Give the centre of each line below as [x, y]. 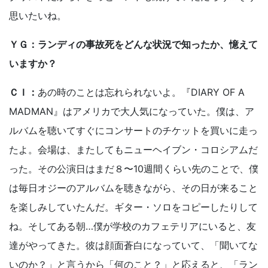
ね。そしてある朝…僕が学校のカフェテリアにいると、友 [133, 226]
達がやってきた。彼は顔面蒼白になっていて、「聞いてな [133, 246]
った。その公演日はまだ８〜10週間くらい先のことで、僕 [134, 169]
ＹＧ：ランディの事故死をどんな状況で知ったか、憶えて [133, 45]
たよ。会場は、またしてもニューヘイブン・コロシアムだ [133, 150]
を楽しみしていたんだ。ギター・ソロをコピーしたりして [133, 207]
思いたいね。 [38, 16]
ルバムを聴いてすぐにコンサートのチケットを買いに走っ [133, 131]
